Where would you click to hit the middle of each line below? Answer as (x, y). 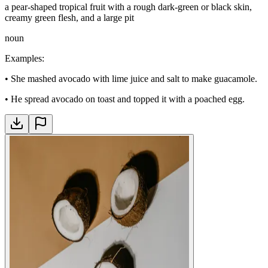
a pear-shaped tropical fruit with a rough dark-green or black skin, (128, 7)
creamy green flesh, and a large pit (69, 17)
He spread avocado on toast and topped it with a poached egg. (128, 99)
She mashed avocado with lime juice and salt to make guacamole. (134, 78)
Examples (23, 58)
